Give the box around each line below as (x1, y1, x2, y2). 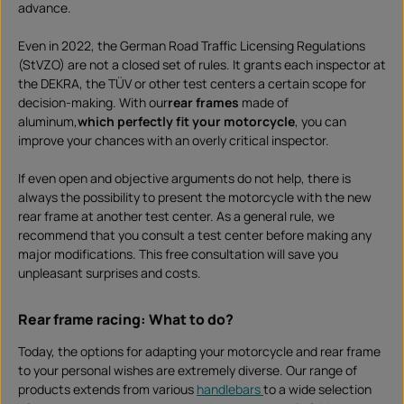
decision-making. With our (18, 94, 168, 112)
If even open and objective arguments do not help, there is (18, 170, 351, 188)
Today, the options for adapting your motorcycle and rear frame (18, 343, 381, 361)
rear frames (168, 94, 239, 112)
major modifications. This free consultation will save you (18, 245, 338, 263)
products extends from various (18, 381, 197, 399)
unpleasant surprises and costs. (18, 264, 201, 282)
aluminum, (18, 113, 78, 131)
